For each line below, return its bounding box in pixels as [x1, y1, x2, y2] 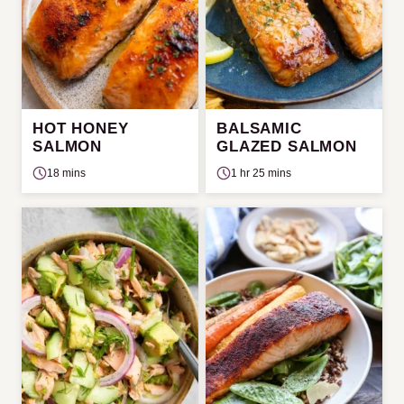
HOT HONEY [32, 119, 129, 137]
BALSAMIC [216, 119, 302, 137]
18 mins [47, 166, 86, 179]
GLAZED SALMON [216, 137, 358, 155]
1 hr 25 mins [231, 166, 291, 179]
